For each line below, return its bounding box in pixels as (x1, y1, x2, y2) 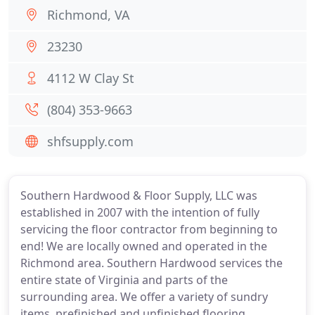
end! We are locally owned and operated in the (20, 238, 267, 254)
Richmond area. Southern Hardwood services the (20, 255, 283, 271)
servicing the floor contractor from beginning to (20, 221, 278, 237)
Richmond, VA (47, 6, 130, 23)
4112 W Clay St (47, 70, 134, 86)
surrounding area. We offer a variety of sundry (20, 289, 268, 304)
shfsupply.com (47, 133, 134, 150)
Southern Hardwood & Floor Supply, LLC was (20, 188, 257, 203)
